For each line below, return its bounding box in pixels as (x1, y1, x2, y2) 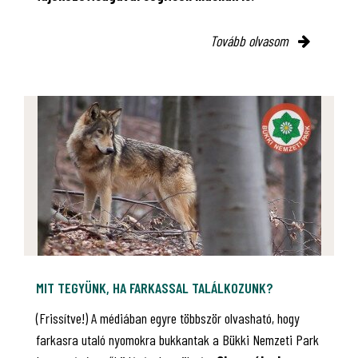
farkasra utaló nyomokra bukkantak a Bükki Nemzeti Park (36, 331, 319, 349)
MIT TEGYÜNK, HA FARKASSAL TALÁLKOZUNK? (36, 279, 273, 297)
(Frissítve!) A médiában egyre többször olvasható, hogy (36, 309, 300, 328)
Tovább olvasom (210, 32, 292, 50)
